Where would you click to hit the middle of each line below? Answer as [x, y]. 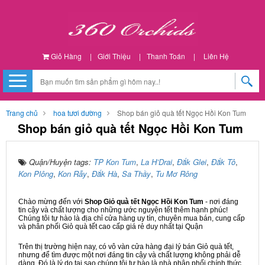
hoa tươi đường [77, 113]
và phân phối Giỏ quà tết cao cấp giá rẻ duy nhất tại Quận [111, 227]
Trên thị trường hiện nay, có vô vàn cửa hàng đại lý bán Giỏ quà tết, [126, 247]
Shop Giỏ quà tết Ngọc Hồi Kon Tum [145, 202]
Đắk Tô [223, 162]
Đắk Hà [104, 174]
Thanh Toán [166, 56]
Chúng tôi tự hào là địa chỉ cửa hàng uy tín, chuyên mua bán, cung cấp [132, 218]
